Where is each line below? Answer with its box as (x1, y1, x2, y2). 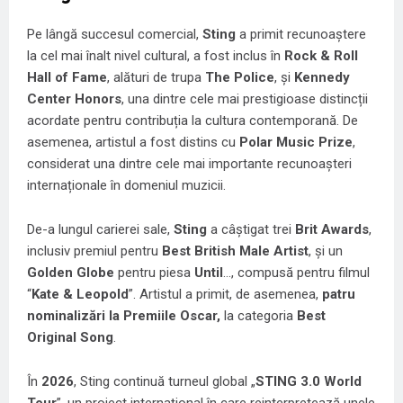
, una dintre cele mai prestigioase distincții (121, 91, 368, 108)
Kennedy (294, 69, 350, 86)
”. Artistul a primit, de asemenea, (129, 286, 322, 303)
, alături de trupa (107, 69, 205, 86)
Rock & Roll (284, 48, 358, 65)
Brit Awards (295, 221, 369, 238)
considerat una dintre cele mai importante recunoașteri (27, 156, 352, 173)
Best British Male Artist (162, 243, 309, 260)
